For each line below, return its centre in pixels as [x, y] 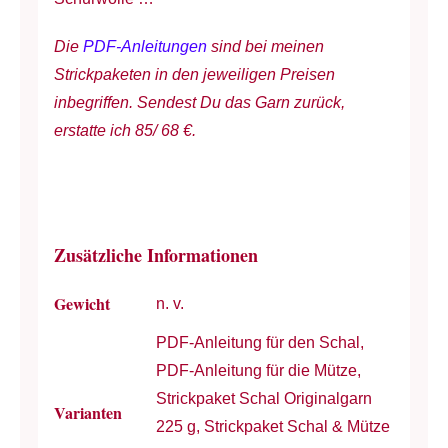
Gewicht [81, 303]
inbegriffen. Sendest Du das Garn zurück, [199, 103]
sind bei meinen [265, 47]
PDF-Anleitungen [144, 47]
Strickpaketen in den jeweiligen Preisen [194, 75]
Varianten [87, 412]
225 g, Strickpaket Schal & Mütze [272, 426]
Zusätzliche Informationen [155, 255]
